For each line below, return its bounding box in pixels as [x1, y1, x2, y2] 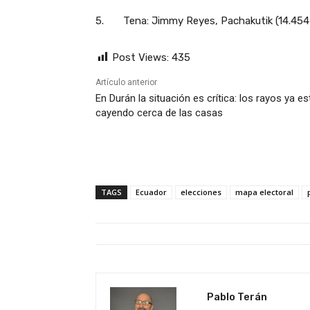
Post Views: [112, 51, 169, 64]
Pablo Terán [207, 291, 267, 304]
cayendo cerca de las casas [95, 107, 223, 120]
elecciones [181, 187, 221, 198]
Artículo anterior [95, 77, 157, 88]
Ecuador [136, 187, 167, 198]
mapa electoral [235, 187, 293, 198]
